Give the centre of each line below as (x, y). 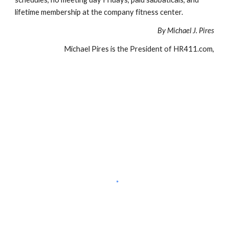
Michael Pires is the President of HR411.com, (139, 49)
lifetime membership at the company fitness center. (99, 12)
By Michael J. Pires (186, 30)
